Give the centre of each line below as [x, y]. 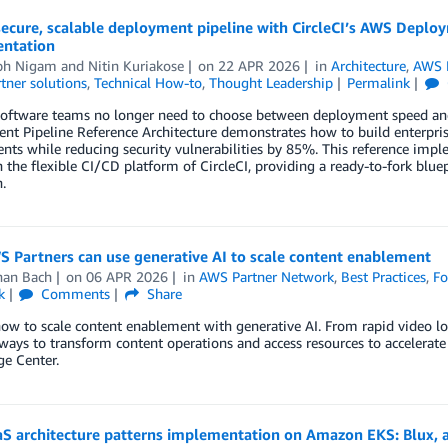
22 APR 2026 [259, 66]
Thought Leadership [270, 83]
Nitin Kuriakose [135, 66]
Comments [74, 294]
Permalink [379, 83]
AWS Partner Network [267, 277]
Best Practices [384, 277]
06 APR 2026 [127, 277]
